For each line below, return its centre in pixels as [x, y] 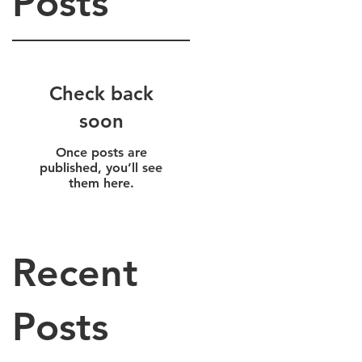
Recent [75, 272]
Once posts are [101, 152]
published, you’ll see [101, 168]
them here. [101, 183]
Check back [101, 93]
